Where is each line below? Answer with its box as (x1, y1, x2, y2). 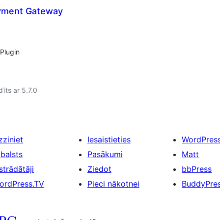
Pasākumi (87, 149, 123, 159)
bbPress (182, 164, 212, 174)
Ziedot (87, 164, 111, 174)
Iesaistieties (87, 135, 131, 144)
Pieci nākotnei (87, 179, 139, 189)
